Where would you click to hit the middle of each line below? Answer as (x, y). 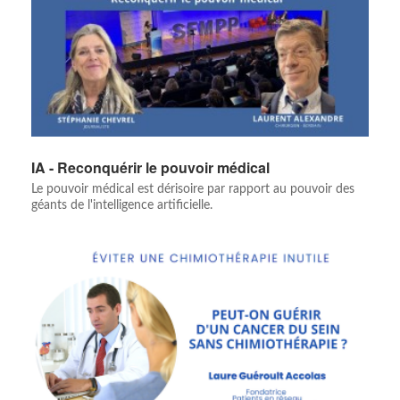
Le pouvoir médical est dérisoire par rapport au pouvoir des (193, 190)
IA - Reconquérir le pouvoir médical (150, 168)
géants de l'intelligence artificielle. (122, 206)
